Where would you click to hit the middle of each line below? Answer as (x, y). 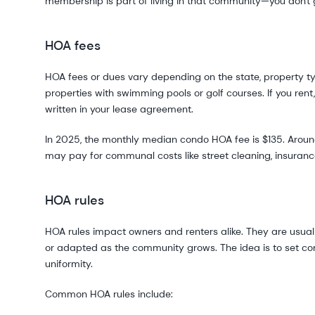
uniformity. (70, 264)
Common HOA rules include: (109, 294)
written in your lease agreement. (121, 109)
